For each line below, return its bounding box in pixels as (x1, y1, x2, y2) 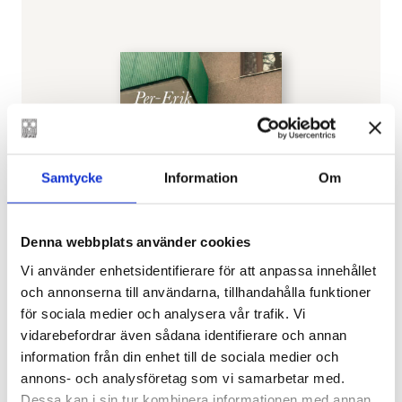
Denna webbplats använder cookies (21, 233, 250, 249)
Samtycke (40, 170, 103, 186)
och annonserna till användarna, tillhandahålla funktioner (21, 284, 371, 299)
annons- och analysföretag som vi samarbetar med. (21, 370, 345, 385)
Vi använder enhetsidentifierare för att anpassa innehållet (21, 262, 376, 277)
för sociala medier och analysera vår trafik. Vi (21, 305, 306, 320)
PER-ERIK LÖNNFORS (22, 363, 140, 380)
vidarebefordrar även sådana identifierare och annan (21, 327, 347, 342)
